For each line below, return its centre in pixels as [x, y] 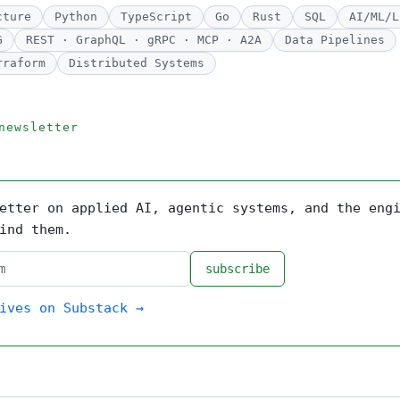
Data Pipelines [335, 40]
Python [76, 17]
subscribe [237, 269]
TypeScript [156, 17]
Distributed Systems [137, 63]
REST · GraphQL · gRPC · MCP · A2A [144, 40]
